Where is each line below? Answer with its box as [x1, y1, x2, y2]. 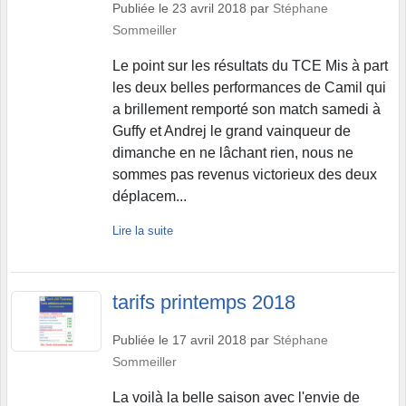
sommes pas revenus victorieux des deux [112, 167, 377, 182]
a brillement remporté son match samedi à [112, 101, 381, 117]
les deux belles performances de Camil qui [112, 80, 386, 95]
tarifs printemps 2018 [112, 291, 295, 314]
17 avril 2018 [172, 333, 246, 347]
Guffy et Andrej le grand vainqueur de [112, 123, 351, 139]
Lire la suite [112, 224, 173, 237]
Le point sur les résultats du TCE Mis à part [112, 58, 388, 73]
